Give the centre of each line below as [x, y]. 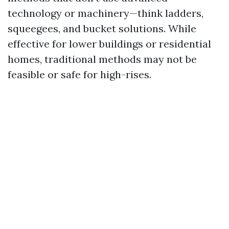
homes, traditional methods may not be [102, 59]
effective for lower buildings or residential [109, 44]
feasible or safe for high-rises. [79, 74]
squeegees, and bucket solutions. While [102, 28]
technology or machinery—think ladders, [106, 13]
